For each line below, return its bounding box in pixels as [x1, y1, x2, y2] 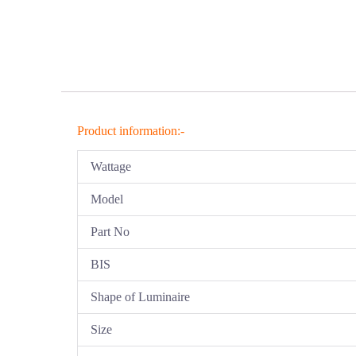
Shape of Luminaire [91, 290, 191, 304]
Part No [91, 225, 130, 239]
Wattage [91, 160, 132, 174]
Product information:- [77, 124, 185, 138]
